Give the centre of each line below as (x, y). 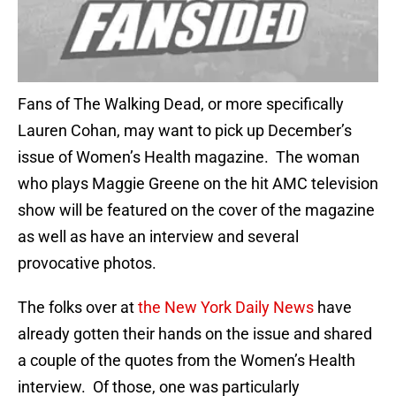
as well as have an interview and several (158, 237)
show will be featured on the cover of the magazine (196, 210)
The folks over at (78, 308)
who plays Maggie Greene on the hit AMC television (198, 184)
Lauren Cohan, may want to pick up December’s (185, 131)
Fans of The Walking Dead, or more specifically (181, 104)
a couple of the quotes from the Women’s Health (187, 361)
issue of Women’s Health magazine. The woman (189, 157)
